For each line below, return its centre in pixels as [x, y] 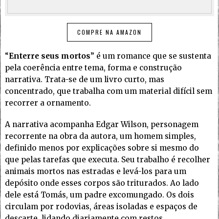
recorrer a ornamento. [49, 103]
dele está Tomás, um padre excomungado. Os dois [99, 195]
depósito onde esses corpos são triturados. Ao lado [102, 183]
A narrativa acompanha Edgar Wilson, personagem [102, 125]
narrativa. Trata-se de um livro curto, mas [85, 80]
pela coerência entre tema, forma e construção [93, 68]
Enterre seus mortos [50, 56]
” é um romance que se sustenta [151, 56]
